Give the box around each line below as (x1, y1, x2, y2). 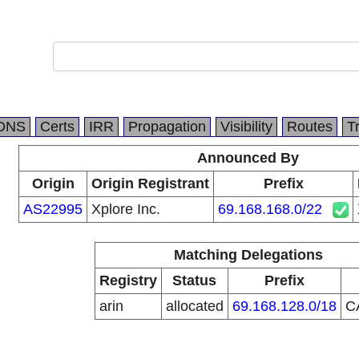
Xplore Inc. (91, 201, 160, 217)
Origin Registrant (91, 175, 209, 192)
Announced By (197, 150, 299, 166)
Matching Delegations (173, 247, 323, 263)
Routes (287, 119, 333, 135)
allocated (165, 298, 224, 314)
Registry (99, 272, 157, 288)
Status (172, 272, 216, 288)
